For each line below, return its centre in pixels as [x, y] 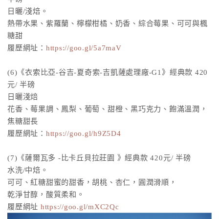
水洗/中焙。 [28, 170]
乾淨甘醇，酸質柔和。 [46, 194]
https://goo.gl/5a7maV [84, 47]
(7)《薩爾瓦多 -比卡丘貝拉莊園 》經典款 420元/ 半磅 [99, 157]
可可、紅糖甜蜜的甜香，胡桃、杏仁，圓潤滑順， [92, 182]
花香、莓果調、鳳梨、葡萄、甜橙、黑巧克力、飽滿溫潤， [108, 109]
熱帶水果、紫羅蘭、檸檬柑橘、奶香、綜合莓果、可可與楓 [108, 23]
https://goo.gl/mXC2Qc [80, 206]
